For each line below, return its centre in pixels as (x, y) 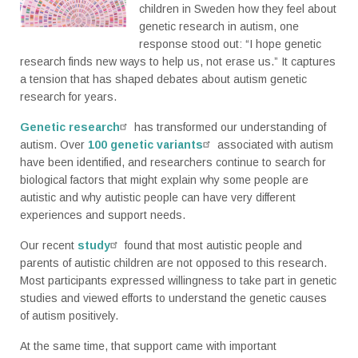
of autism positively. (69, 316)
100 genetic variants (145, 145)
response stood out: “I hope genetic (230, 44)
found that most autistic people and (212, 246)
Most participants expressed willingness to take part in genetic (178, 281)
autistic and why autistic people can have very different (158, 198)
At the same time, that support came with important (148, 346)
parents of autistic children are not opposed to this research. (173, 263)
